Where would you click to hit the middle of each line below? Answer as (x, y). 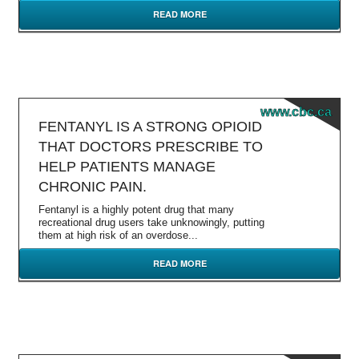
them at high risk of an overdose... (118, 235)
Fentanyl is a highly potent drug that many (136, 210)
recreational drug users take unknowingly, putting (151, 222)
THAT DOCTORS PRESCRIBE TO (151, 147)
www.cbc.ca (296, 112)
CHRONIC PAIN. (93, 187)
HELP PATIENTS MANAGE (127, 167)
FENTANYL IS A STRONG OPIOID (150, 127)
